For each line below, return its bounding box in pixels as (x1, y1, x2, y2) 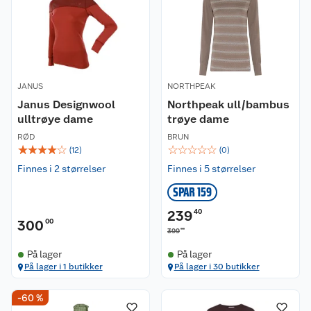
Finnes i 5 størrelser (167, 163, 255, 174)
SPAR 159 (173, 185, 212, 199)
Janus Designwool (17, 98, 115, 111)
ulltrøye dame (17, 112, 93, 126)
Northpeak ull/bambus (167, 98, 289, 111)
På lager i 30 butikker (174, 262, 260, 271)
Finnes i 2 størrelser (17, 163, 106, 174)
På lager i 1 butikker (24, 262, 103, 271)
